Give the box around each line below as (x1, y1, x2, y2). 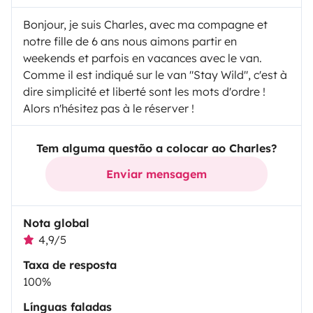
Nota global (23, 216, 89, 231)
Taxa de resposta (23, 258, 117, 272)
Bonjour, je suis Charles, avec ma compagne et (23, 17, 268, 32)
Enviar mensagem (106, 167, 207, 182)
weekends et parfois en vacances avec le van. (23, 51, 262, 66)
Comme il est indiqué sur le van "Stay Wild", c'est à (23, 68, 287, 82)
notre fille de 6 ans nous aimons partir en (23, 34, 237, 49)
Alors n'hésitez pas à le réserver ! (23, 101, 194, 116)
